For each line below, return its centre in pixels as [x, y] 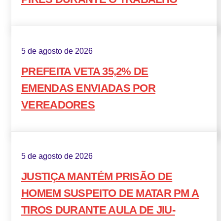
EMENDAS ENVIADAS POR [89, 88]
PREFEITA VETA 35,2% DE [85, 71]
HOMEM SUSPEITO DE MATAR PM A [110, 193]
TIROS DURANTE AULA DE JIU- [98, 210]
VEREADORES [58, 105]
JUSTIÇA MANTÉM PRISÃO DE [97, 177]
